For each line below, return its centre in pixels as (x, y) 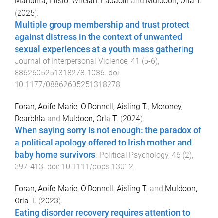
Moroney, (167, 107)
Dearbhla (30, 119)
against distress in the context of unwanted (98, 37)
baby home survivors (55, 155)
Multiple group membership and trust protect (102, 25)
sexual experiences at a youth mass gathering (104, 49)
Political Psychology (134, 155)
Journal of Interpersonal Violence (71, 61)
